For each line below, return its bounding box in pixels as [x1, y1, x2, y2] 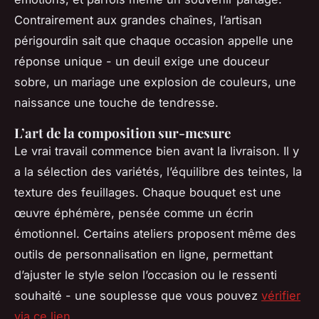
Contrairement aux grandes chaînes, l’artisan [14, 13, 262, 28]
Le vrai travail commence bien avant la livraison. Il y [14, 144, 299, 159]
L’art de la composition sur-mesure [14, 124, 231, 142]
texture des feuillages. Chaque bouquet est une [14, 185, 281, 200]
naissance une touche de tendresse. [14, 95, 219, 110]
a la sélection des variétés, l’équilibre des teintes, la [14, 164, 302, 179]
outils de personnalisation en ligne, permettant [14, 247, 273, 262]
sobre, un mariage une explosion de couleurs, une [14, 75, 296, 90]
